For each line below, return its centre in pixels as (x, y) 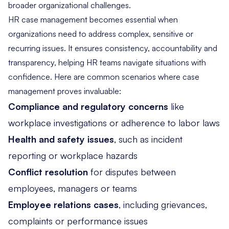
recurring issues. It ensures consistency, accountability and (113, 48)
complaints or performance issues (78, 221)
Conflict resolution (48, 171)
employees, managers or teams (73, 188)
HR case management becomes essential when (93, 19)
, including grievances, (163, 204)
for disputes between (132, 171)
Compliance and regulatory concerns (88, 106)
